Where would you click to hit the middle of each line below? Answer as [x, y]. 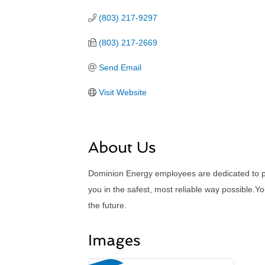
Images [115, 240]
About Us [122, 148]
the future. [108, 206]
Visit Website [122, 93]
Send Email [120, 68]
